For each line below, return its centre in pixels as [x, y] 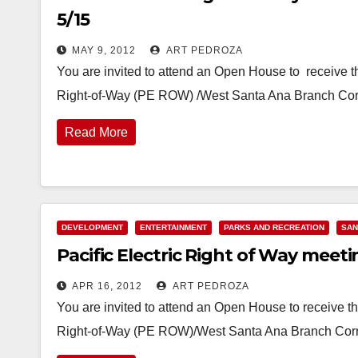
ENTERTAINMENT [173, 227]
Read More [96, 132]
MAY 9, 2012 [104, 50]
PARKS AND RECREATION [274, 227]
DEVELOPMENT [92, 227]
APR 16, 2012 [107, 286]
